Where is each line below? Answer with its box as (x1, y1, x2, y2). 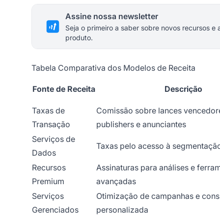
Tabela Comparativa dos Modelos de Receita (31, 63, 195, 73)
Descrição (165, 84, 202, 94)
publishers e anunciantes (96, 119, 186, 130)
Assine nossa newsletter (65, 11, 158, 22)
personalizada (96, 205, 148, 215)
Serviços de (32, 134, 75, 144)
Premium (32, 176, 64, 187)
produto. (65, 33, 93, 42)
